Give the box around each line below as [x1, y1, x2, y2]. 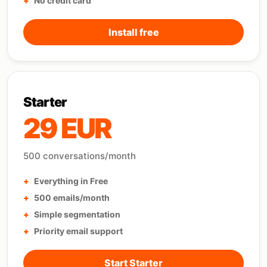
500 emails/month [34, 193, 110, 203]
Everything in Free [34, 176, 108, 186]
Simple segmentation [34, 209, 120, 219]
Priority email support [34, 226, 123, 236]
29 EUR [23, 111, 111, 145]
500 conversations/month [23, 150, 136, 162]
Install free [108, 26, 159, 38]
